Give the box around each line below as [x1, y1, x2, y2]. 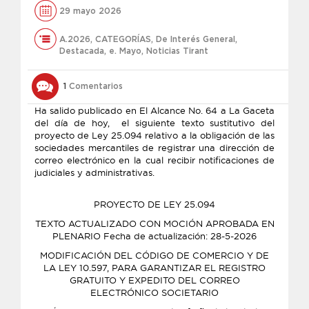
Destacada [59, 47, 104, 55]
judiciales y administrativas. [34, 167, 154, 178]
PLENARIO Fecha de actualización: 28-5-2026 [52, 230, 257, 241]
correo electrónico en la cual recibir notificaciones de [34, 154, 275, 166]
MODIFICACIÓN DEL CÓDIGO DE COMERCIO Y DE [40, 250, 269, 261]
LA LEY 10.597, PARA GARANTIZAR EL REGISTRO [43, 262, 266, 273]
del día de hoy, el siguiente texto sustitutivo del [34, 117, 275, 128]
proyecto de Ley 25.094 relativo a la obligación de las [34, 130, 275, 141]
